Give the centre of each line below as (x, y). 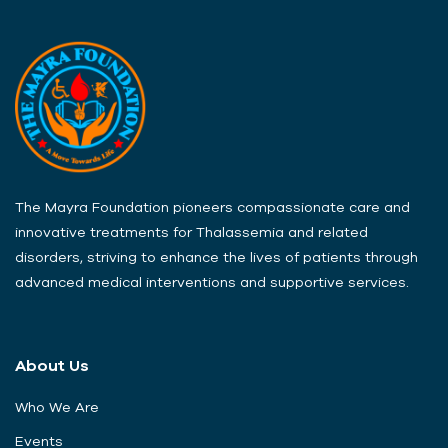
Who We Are (57, 406)
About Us (52, 364)
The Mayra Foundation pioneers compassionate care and (212, 206)
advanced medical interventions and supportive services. (212, 281)
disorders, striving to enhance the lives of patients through (216, 256)
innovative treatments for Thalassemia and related (191, 231)
